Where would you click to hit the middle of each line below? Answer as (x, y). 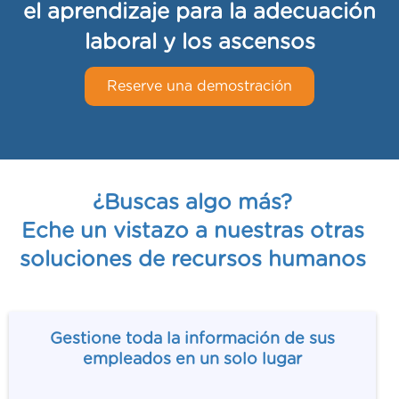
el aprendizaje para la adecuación (199, 13)
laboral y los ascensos (199, 43)
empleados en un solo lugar (192, 360)
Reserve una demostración (199, 87)
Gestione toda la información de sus (192, 340)
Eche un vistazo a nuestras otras (192, 232)
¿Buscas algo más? (192, 204)
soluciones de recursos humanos (192, 261)
